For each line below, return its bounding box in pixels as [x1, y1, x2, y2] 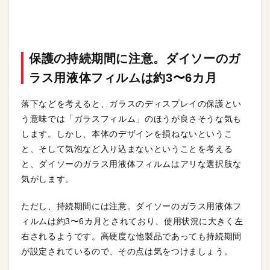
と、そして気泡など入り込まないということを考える [21, 144, 233, 154]
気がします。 [21, 174, 74, 184]
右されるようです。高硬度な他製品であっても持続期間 [21, 231, 242, 241]
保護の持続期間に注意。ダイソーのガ [29, 52, 240, 65]
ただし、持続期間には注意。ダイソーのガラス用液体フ [21, 201, 242, 211]
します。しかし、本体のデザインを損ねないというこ [21, 129, 233, 139]
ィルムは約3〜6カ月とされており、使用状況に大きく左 [21, 216, 243, 226]
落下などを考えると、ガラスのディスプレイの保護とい [21, 99, 242, 108]
